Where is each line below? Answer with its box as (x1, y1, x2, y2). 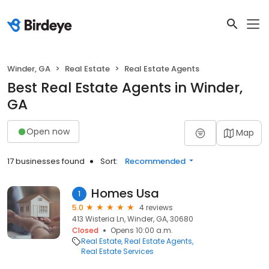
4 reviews (139, 202, 173, 213)
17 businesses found (7, 156, 85, 167)
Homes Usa (91, 185, 159, 202)
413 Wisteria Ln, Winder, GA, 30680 (72, 214, 193, 224)
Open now (26, 125, 70, 138)
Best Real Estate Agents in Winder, (7, 78, 243, 97)
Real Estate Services (81, 246, 154, 256)
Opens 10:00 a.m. (110, 225, 173, 235)
